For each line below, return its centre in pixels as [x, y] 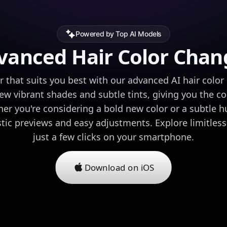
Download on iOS [119, 167]
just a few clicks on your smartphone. [113, 137]
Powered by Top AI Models [119, 34]
